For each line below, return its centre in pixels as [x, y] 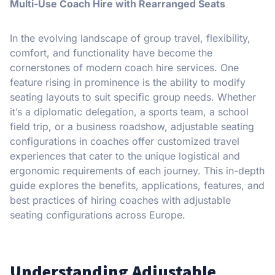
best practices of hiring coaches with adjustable [120, 200]
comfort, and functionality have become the [111, 53]
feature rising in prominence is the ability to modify [128, 83]
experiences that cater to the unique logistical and [125, 156]
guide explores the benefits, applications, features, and [137, 186]
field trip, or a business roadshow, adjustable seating [132, 127]
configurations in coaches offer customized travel [125, 141]
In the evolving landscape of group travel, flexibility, [130, 38]
